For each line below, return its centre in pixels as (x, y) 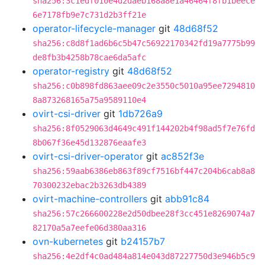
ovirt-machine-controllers (90, 199)
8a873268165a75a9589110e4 (89, 100)
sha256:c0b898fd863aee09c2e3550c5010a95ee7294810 (144, 86)
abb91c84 (187, 199)
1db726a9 (140, 114)
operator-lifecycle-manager (94, 28)
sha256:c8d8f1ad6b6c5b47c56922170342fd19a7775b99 (144, 43)
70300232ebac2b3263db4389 (89, 185)
